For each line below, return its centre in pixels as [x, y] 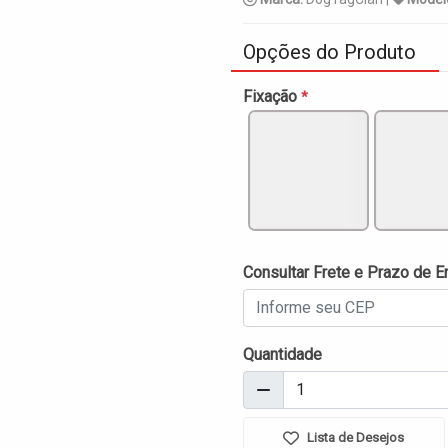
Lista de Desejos [354, 438]
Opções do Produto [329, 51]
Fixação [272, 96]
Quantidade [282, 355]
